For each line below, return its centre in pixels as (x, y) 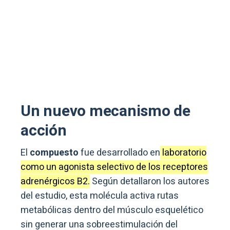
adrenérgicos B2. (55, 182)
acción (44, 131)
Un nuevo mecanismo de (106, 112)
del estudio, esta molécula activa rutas (100, 196)
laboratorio (183, 153)
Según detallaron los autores (150, 182)
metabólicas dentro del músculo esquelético (112, 210)
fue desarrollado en (119, 153)
